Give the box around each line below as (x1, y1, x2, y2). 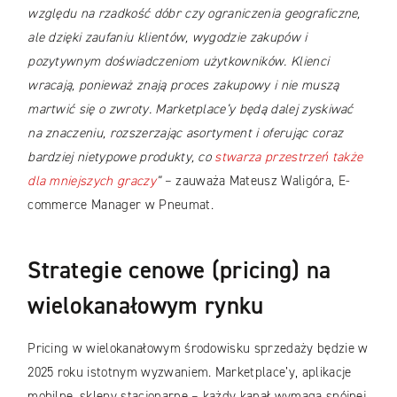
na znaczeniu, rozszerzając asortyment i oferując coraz (27, 123, 344, 142)
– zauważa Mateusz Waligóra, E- (160, 171, 351, 190)
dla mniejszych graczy (27, 171, 156, 190)
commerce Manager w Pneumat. (27, 195, 218, 214)
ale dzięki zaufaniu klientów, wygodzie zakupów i (27, 27, 307, 46)
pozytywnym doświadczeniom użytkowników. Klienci (27, 51, 330, 70)
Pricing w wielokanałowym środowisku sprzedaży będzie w (27, 339, 369, 358)
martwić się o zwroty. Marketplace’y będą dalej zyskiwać (27, 99, 354, 118)
